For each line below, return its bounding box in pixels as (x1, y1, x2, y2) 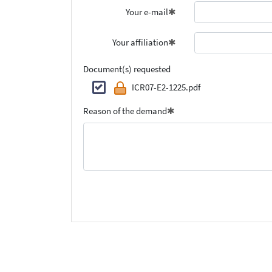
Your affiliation (112, 36, 169, 49)
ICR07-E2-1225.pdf (132, 81, 200, 93)
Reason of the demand (83, 105, 167, 117)
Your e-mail (126, 5, 169, 18)
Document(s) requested (83, 63, 171, 75)
